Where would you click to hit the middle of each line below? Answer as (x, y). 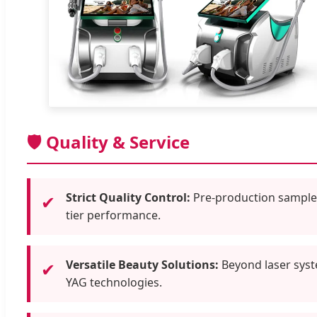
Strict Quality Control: (128, 197)
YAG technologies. (114, 282)
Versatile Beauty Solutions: (142, 264)
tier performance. (113, 215)
